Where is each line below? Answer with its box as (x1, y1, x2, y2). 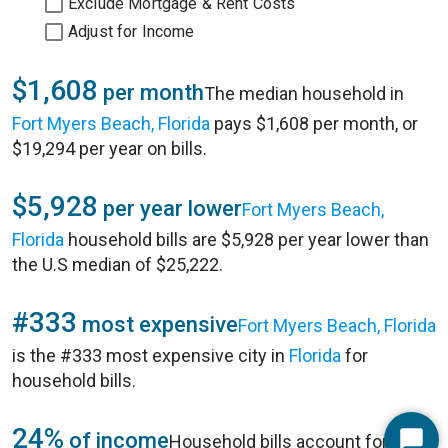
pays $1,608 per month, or (210, 113, 418, 134)
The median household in (204, 83, 404, 104)
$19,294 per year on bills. (12, 138, 207, 159)
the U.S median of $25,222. (12, 254, 223, 275)
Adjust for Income (68, 22, 195, 41)
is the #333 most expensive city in (12, 345, 289, 366)
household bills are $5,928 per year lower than (64, 229, 429, 250)
